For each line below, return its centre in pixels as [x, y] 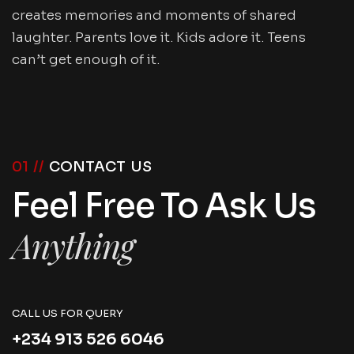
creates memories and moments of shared [154, 15]
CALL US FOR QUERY [68, 313]
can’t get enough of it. [86, 60]
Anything [73, 246]
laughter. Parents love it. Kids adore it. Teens [159, 38]
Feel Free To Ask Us [164, 206]
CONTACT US [100, 167]
